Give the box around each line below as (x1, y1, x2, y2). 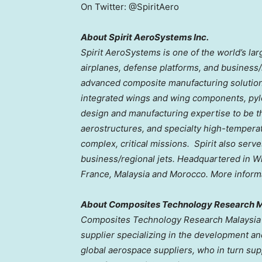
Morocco (170, 168, 206, 180)
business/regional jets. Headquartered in (81, 153, 253, 164)
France (81, 168, 109, 180)
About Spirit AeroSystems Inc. (81, 31, 209, 43)
